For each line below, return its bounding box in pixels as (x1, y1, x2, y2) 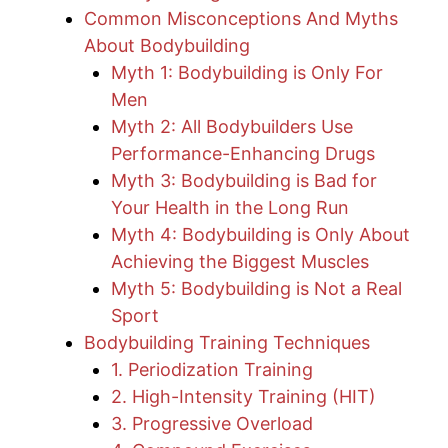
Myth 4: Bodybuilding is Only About (111, 224, 410, 246)
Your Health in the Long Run (111, 197, 349, 219)
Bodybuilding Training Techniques (84, 332, 370, 354)
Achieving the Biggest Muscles (111, 251, 369, 273)
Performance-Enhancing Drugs (111, 143, 375, 165)
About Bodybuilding (84, 35, 250, 57)
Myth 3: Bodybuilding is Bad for (111, 170, 377, 192)
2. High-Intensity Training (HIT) (111, 386, 376, 408)
